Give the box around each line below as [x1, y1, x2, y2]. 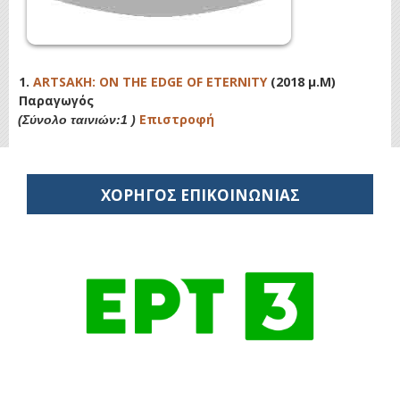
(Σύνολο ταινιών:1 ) [18, 112, 139, 127]
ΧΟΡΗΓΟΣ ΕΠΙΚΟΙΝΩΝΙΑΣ [100, 184, 300, 205]
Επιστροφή [139, 111, 214, 128]
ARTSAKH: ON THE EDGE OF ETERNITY [33, 73, 267, 90]
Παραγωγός [19, 92, 94, 109]
